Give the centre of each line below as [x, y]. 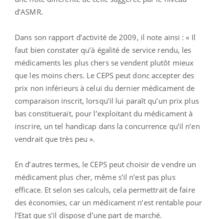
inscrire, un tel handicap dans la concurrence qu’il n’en [107, 126]
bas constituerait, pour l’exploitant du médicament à [104, 113]
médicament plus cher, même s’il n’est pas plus [95, 177]
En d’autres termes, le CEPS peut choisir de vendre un [106, 164]
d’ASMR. [29, 11]
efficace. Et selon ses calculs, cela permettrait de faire [105, 189]
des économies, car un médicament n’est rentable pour [109, 202]
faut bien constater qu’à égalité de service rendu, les [103, 50]
